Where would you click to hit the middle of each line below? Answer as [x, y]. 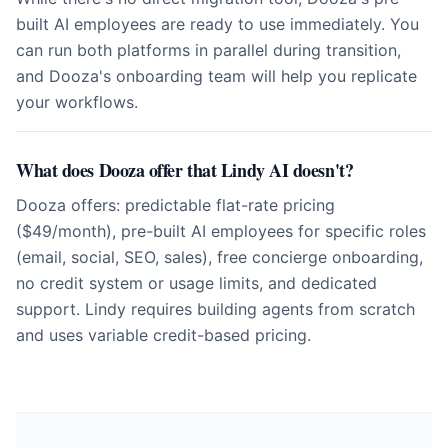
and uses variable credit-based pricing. [163, 335]
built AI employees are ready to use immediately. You [217, 24]
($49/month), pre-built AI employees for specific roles [221, 231]
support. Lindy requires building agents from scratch [215, 309]
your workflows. [77, 102]
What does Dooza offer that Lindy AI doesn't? [185, 170]
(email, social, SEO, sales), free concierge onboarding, [219, 257]
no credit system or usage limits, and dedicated [196, 283]
